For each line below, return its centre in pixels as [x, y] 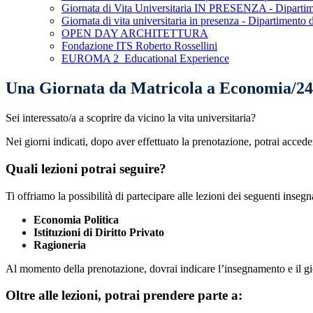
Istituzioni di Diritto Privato [99, 232]
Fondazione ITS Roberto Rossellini [139, 46]
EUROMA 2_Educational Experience [145, 59]
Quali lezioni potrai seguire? [86, 168]
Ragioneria [60, 245]
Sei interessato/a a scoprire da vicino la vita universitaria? [132, 118]
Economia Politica [76, 219]
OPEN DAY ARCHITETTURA [135, 34]
